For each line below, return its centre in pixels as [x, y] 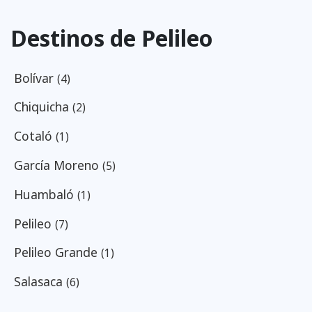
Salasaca [40, 282]
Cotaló [34, 136]
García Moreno [58, 165]
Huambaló [45, 194]
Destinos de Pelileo [112, 38]
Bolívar [35, 78]
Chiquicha [43, 107]
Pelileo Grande [57, 252]
